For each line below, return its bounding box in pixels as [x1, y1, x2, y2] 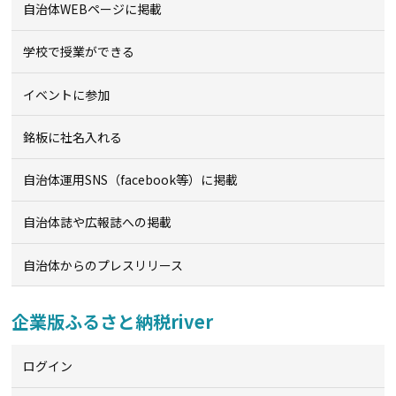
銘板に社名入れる [23, 127, 123, 146]
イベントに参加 [23, 85, 110, 103]
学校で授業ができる [23, 42, 135, 61]
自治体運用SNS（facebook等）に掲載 [23, 171, 239, 189]
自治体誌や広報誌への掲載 [23, 213, 172, 232]
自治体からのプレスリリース [23, 255, 184, 274]
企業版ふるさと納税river [11, 308, 214, 335]
